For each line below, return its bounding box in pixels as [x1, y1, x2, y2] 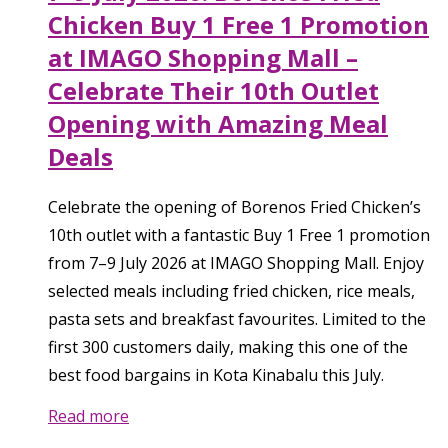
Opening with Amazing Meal [48, 107, 388, 141]
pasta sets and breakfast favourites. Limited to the [48, 308, 426, 331]
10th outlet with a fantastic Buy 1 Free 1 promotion [48, 224, 430, 247]
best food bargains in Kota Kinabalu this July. [48, 364, 384, 387]
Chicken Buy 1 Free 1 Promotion [48, 8, 429, 42]
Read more [48, 405, 129, 428]
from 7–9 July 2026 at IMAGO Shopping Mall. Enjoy [48, 252, 424, 275]
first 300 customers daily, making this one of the [48, 336, 408, 359]
